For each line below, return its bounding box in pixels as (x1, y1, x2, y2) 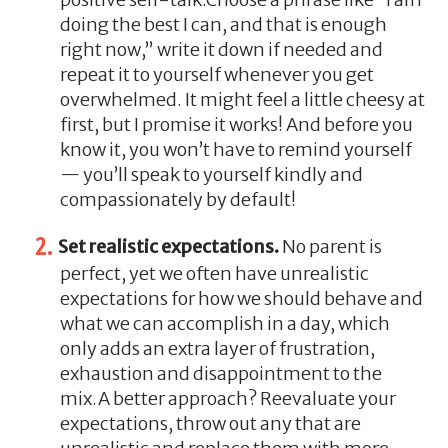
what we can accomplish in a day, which (59, 311, 390, 335)
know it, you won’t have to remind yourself (59, 137, 412, 161)
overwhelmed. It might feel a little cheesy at (59, 87, 425, 111)
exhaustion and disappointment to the (59, 361, 382, 385)
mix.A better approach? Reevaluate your (59, 386, 396, 410)
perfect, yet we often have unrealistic (59, 261, 369, 285)
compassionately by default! (59, 187, 296, 211)
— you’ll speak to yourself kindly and (59, 162, 363, 186)
